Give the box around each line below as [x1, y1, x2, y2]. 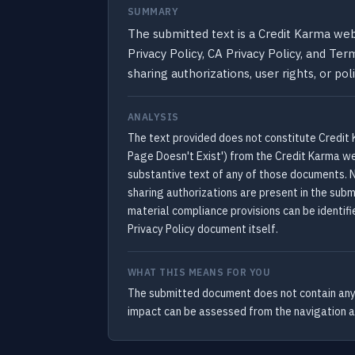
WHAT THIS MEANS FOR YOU [128, 266, 271, 278]
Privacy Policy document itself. [128, 222, 278, 236]
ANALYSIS [128, 111, 179, 123]
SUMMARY [128, 6, 179, 17]
